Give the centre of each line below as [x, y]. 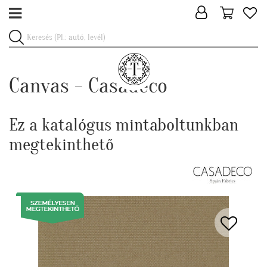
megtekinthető [61, 145]
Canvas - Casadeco [88, 86]
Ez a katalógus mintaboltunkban [124, 125]
